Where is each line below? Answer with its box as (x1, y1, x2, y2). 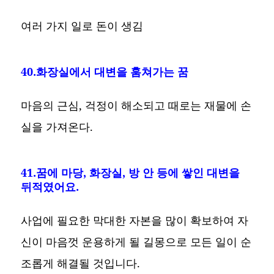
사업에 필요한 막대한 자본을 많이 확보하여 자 (21, 212, 249, 228)
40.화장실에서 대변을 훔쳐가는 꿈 (21, 64, 189, 79)
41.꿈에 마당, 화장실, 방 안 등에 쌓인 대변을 (21, 165, 240, 180)
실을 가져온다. (21, 119, 94, 134)
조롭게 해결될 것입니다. (21, 255, 141, 270)
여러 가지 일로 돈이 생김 (21, 18, 144, 33)
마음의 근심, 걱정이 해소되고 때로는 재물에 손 (21, 97, 252, 113)
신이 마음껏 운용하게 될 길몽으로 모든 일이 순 (21, 234, 252, 249)
